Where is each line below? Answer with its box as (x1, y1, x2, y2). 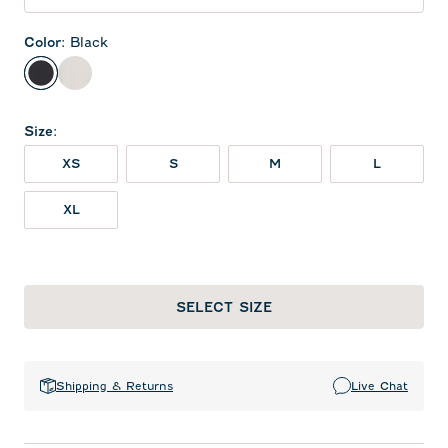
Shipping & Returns (56, 378, 173, 393)
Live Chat (351, 378, 408, 393)
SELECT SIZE (176, 299, 272, 315)
